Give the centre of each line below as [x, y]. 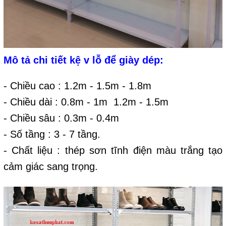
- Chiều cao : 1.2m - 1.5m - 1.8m [77, 86]
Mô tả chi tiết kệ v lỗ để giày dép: [83, 60]
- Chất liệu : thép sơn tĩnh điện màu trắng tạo [113, 151]
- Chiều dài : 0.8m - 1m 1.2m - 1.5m [86, 102]
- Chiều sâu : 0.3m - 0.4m [61, 118]
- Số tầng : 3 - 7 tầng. [52, 134]
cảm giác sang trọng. [52, 167]
